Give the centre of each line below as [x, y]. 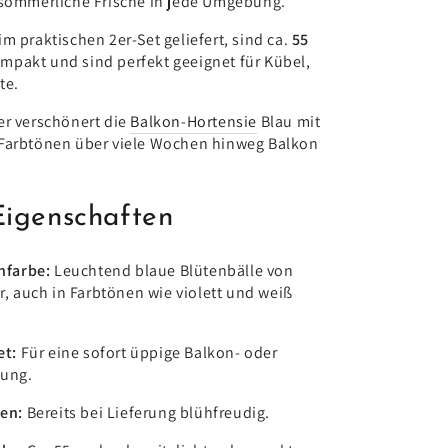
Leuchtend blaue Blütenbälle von [174, 270]
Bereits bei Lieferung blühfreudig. [148, 412]
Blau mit [290, 122]
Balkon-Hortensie [194, 122]
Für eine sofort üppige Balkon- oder [149, 352]
